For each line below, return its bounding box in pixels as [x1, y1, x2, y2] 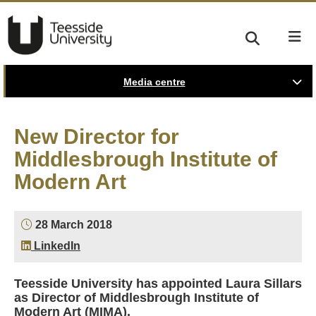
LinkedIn [31, 240, 80, 252]
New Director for [14, 125, 179, 148]
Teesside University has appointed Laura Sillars [14, 276, 302, 291]
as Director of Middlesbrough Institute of [14, 291, 259, 305]
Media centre [123, 76, 186, 87]
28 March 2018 [32, 219, 112, 231]
